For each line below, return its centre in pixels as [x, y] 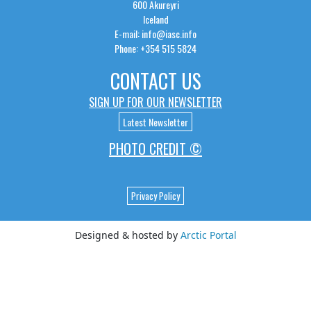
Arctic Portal [208, 235]
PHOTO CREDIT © [155, 149]
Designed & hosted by [127, 235]
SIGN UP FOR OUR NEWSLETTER [155, 102]
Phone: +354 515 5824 [155, 49]
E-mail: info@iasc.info [155, 34]
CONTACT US [155, 81]
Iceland [155, 19]
